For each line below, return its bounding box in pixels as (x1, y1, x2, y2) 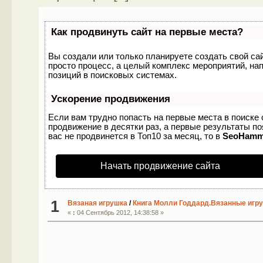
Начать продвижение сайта (100, 160, 220, 171)
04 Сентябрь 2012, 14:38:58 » (75, 209, 164, 217)
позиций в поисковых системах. (48, 69, 177, 80)
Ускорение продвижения (50, 93, 170, 104)
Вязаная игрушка (67, 199, 127, 208)
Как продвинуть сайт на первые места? (50, 26, 243, 38)
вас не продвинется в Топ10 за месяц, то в (48, 130, 222, 141)
